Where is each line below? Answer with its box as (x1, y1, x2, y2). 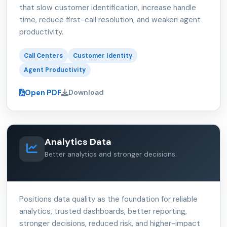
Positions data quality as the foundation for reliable (19, 194, 198, 204)
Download (68, 88, 104, 97)
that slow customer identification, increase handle (19, 3, 196, 13)
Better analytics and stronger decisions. (44, 150, 177, 159)
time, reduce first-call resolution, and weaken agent (19, 15, 201, 25)
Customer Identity (73, 51, 133, 60)
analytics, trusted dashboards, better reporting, (19, 206, 187, 216)
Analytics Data (44, 135, 111, 148)
